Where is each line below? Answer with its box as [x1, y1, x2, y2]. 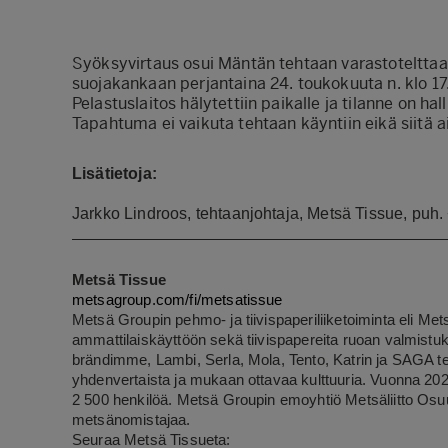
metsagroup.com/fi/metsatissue [72, 292, 283, 308]
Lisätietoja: [72, 165, 157, 182]
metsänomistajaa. [72, 412, 191, 428]
